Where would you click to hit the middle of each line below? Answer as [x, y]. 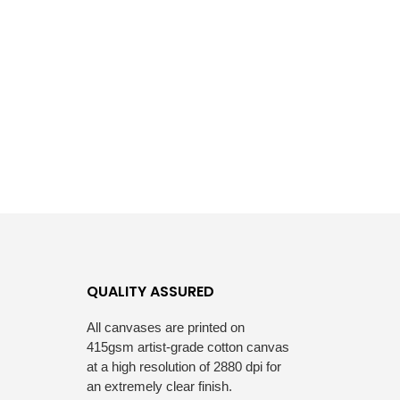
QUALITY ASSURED [150, 292]
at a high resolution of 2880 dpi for [184, 367]
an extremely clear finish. [159, 387]
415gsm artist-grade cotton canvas [188, 347]
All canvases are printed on [166, 328]
